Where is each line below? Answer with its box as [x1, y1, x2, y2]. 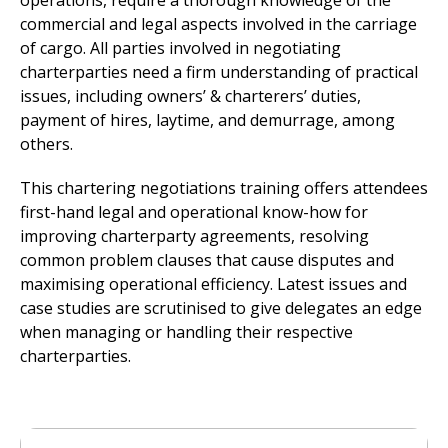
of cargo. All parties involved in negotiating [20, 37, 341, 59]
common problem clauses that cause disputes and [20, 249, 394, 271]
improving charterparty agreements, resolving [20, 225, 369, 247]
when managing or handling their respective [20, 321, 353, 343]
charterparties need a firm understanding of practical [20, 61, 418, 83]
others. [20, 133, 73, 155]
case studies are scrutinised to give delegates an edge [20, 297, 422, 319]
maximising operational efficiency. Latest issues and [20, 273, 407, 295]
